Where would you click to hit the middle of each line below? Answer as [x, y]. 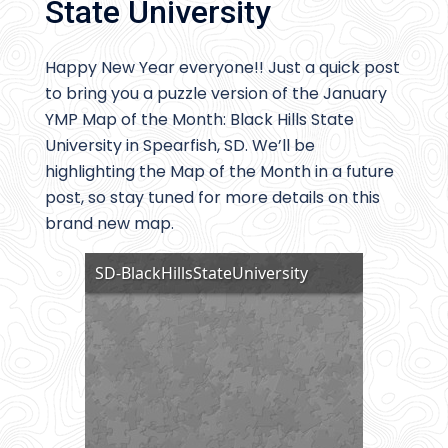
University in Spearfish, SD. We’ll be [180, 146]
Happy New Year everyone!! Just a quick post [222, 68]
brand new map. [109, 224]
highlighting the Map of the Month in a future [219, 172]
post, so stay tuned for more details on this [212, 198]
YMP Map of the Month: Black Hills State [199, 120]
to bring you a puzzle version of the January [216, 94]
